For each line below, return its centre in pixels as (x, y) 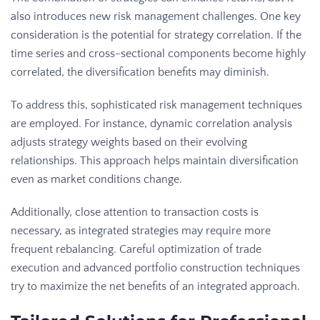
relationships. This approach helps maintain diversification (155, 160)
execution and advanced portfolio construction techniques (155, 267)
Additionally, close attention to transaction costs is (135, 212)
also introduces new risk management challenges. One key (156, 16)
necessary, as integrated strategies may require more (141, 230)
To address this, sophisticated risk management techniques (156, 105)
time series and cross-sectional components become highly (158, 53)
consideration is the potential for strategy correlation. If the (156, 35)
